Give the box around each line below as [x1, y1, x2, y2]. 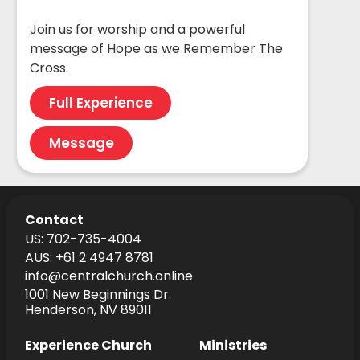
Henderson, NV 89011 [24, 301, 152, 320]
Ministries [198, 336, 267, 355]
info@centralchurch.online [24, 267, 193, 286]
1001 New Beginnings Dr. [24, 285, 171, 305]
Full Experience [48, 92, 153, 112]
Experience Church [24, 336, 152, 355]
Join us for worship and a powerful [30, 19, 246, 39]
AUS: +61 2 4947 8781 [24, 248, 153, 268]
